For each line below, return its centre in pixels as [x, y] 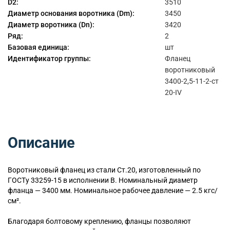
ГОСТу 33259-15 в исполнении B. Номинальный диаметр [103, 180]
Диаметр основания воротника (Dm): [71, 14]
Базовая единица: [39, 47]
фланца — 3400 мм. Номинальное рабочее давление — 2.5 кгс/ [113, 190]
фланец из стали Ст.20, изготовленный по [130, 170]
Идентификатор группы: [49, 59]
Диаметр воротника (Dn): [51, 25]
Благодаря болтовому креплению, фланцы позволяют [99, 222]
